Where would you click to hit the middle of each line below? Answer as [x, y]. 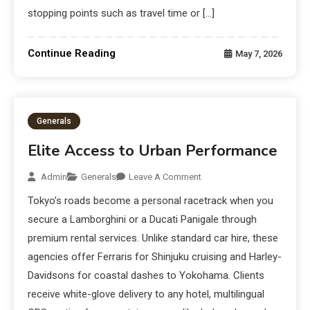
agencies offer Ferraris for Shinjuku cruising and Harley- [155, 257]
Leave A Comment [165, 177]
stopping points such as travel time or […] [121, 13]
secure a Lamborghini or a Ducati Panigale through [143, 220]
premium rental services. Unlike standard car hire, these [153, 238]
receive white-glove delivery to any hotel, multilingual [146, 294]
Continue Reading [72, 54]
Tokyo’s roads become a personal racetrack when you [151, 201]
